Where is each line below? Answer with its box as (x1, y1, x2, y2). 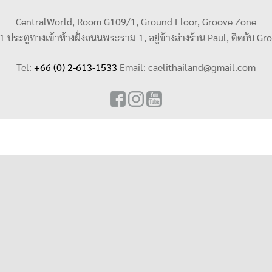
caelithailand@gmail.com (148, 64, 256, 73)
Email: (117, 64, 148, 73)
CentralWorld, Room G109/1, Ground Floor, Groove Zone (16, 18, 256, 27)
